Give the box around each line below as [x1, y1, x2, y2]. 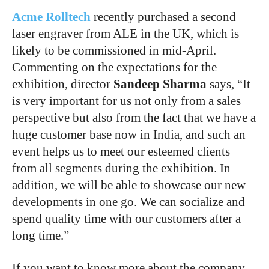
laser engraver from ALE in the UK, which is [12, 26, 239, 41]
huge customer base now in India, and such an [12, 127, 246, 142]
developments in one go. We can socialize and [12, 195, 245, 210]
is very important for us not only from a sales [12, 94, 241, 109]
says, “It [207, 77, 250, 92]
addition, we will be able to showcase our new [12, 178, 246, 193]
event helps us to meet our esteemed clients [12, 144, 230, 159]
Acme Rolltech [12, 10, 91, 25]
